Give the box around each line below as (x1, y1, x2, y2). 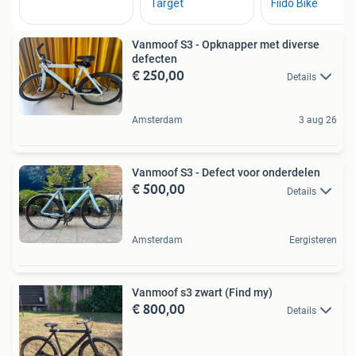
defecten (132, 52, 177, 65)
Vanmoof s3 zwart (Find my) (132, 286, 273, 299)
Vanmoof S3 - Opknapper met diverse (132, 38, 319, 51)
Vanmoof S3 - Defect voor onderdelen (132, 166, 320, 180)
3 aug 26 (299, 114, 337, 126)
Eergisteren (289, 234, 337, 246)
